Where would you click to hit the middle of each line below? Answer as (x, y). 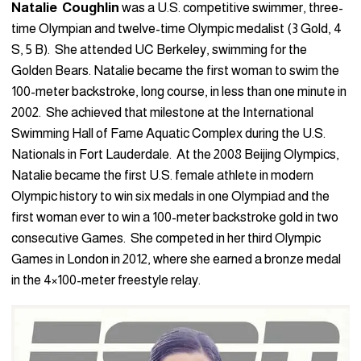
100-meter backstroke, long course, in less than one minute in (179, 91)
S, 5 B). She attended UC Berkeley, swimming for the (159, 49)
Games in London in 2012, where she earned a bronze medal (176, 259)
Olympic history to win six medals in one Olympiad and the (170, 196)
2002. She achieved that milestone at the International (162, 112)
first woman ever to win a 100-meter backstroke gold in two (175, 217)
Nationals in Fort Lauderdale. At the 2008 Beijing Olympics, (175, 154)
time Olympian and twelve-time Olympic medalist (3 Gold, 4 (176, 28)
